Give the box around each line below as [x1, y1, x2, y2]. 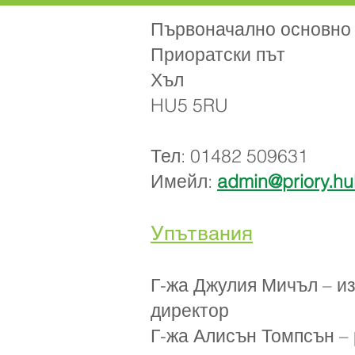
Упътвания [151, 222, 253, 245]
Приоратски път [151, 43, 285, 66]
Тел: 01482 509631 [151, 144, 308, 167]
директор [151, 299, 229, 322]
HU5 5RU [151, 94, 228, 116]
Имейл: [151, 170, 217, 193]
